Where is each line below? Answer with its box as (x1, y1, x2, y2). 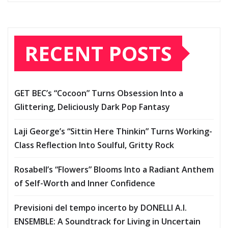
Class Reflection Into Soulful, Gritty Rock (14, 139, 174, 151)
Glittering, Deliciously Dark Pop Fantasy (14, 101, 170, 113)
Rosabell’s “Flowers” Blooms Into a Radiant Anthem (14, 164, 214, 176)
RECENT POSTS (24, 39, 172, 68)
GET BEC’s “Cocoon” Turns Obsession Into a (14, 88, 183, 99)
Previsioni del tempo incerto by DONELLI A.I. (14, 202, 187, 214)
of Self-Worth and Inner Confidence (14, 178, 155, 189)
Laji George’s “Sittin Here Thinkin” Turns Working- (14, 126, 212, 137)
